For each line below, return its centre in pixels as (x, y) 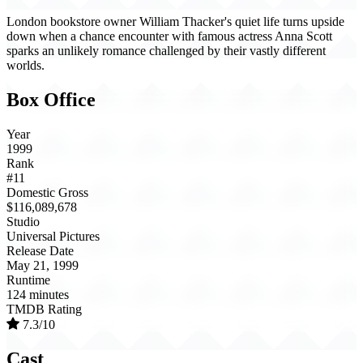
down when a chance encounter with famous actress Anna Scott (169, 36)
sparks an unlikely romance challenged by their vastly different (166, 51)
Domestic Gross (47, 193)
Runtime (28, 280)
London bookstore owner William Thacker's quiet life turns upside (175, 22)
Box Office (51, 100)
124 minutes (38, 295)
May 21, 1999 (43, 266)
